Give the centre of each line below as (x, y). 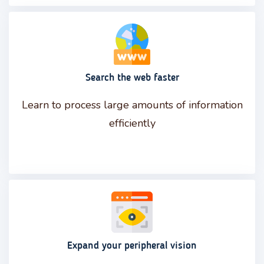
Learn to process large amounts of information (132, 105)
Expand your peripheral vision (132, 245)
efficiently (132, 123)
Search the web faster (132, 77)
